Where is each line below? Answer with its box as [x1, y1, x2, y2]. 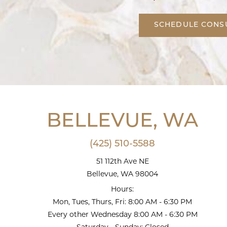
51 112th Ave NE [96, 157, 149, 166]
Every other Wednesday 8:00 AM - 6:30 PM [47, 210, 198, 219]
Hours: [111, 184, 134, 194]
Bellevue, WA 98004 [87, 169, 158, 178]
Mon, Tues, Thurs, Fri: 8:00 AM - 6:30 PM [53, 197, 192, 206]
